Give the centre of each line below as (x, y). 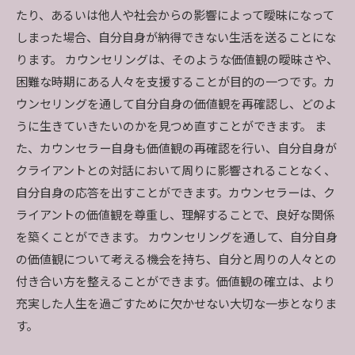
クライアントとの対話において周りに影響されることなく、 (176, 171)
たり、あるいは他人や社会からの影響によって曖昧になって (175, 16)
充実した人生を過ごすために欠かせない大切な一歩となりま (176, 304)
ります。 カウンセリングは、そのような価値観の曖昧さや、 (177, 60)
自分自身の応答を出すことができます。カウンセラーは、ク (176, 193)
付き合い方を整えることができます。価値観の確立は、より (176, 282)
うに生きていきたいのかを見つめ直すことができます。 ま (171, 127)
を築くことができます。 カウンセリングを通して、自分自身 (177, 238)
